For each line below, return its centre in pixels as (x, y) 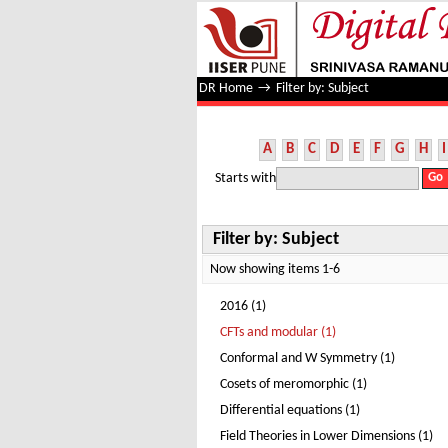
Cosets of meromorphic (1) (293, 384)
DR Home (226, 88)
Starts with (245, 178)
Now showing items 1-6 (275, 269)
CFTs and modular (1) (278, 332)
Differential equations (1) (290, 410)
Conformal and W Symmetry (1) (307, 358)
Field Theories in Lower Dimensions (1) (326, 436)
